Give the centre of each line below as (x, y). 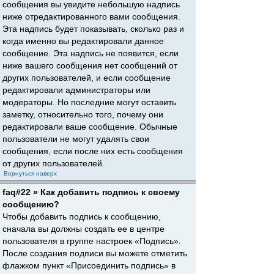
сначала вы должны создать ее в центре (83, 229)
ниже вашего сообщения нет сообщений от (90, 65)
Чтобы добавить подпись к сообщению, (82, 217)
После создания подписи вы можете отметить (95, 253)
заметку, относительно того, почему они (83, 114)
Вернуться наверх (30, 173)
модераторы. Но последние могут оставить (89, 102)
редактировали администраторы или (76, 90)
